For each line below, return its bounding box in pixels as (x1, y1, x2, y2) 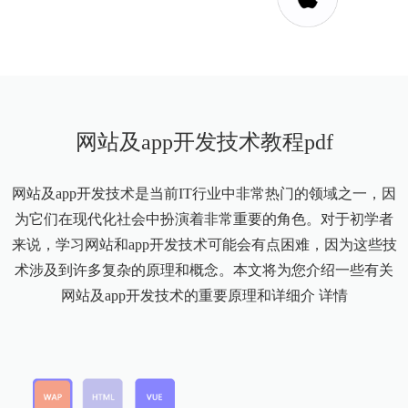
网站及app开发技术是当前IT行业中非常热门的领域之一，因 (12, 186, 396, 202)
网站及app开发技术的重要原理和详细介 (60, 288, 319, 304)
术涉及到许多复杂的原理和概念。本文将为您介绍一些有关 (15, 262, 393, 279)
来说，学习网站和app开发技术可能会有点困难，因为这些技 (11, 237, 397, 253)
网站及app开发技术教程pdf (75, 130, 333, 155)
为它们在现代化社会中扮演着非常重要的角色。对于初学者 (15, 211, 393, 228)
